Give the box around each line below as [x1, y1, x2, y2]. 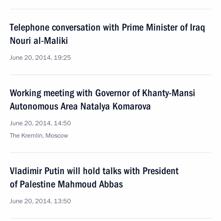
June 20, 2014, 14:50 [10, 119, 71, 128]
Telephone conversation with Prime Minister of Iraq [10, 21, 205, 33]
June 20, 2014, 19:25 [10, 53, 71, 62]
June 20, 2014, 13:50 [10, 197, 71, 206]
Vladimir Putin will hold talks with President [10, 165, 179, 177]
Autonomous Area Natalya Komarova [10, 100, 151, 112]
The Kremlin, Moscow [10, 131, 68, 140]
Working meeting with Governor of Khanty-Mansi [10, 87, 195, 99]
